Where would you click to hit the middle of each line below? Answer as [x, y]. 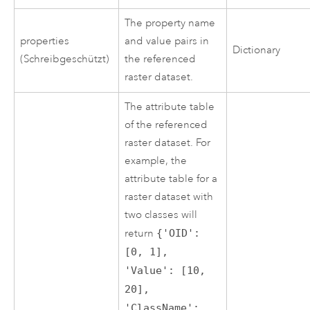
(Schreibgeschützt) [65, 59]
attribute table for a [171, 179]
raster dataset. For [168, 143]
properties [45, 41]
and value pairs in [167, 41]
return [141, 233]
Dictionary [257, 50]
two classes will [161, 215]
